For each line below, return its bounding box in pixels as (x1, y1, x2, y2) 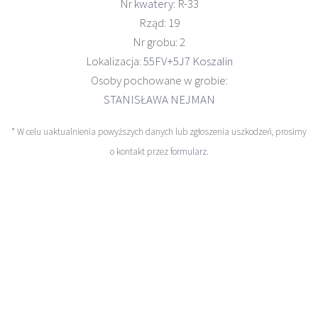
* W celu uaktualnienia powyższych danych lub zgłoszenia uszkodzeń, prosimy (11, 126, 307, 138)
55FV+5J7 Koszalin (143, 53, 233, 70)
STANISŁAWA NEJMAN (103, 92, 215, 108)
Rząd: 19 (138, 15, 180, 31)
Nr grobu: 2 (133, 34, 185, 50)
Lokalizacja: (85, 53, 143, 70)
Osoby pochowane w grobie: (90, 72, 228, 89)
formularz (170, 146, 207, 158)
